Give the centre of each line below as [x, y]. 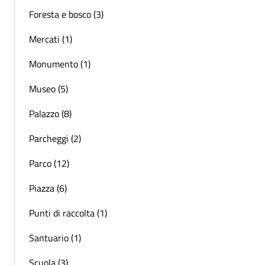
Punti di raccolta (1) [68, 213]
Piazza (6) [48, 188]
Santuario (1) [55, 237]
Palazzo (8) [50, 113]
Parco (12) [49, 163]
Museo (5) [49, 88]
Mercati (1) [51, 39]
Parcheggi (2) [55, 138]
